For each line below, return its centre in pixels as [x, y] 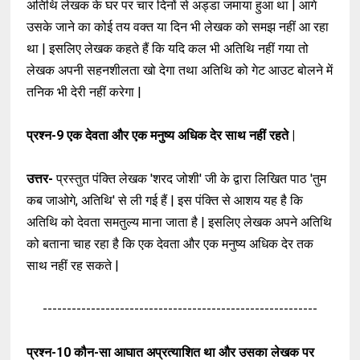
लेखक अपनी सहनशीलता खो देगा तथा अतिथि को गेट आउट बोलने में [180, 71]
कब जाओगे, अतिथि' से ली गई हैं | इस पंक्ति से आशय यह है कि [165, 201]
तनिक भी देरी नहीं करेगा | [86, 92]
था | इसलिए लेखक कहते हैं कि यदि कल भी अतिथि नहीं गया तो [168, 49]
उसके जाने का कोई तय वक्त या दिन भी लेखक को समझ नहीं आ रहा [178, 27]
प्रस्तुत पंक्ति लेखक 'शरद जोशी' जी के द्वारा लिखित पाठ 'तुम [192, 179]
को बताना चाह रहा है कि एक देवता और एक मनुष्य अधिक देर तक [170, 244]
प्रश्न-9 [47, 136]
